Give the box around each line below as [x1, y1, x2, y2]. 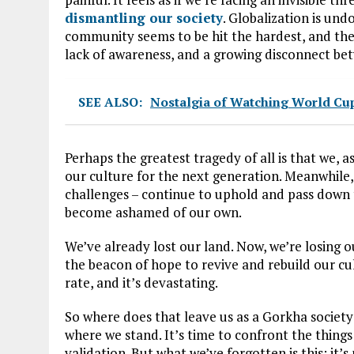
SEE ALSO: [78, 92, 142, 111]
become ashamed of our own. [65, 202, 242, 221]
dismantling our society [65, 8, 223, 27]
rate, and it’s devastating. [65, 273, 218, 292]
